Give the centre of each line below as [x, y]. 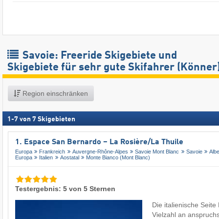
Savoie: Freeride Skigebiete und [99, 55]
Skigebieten [56, 119]
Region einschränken [54, 93]
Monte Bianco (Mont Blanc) [118, 158]
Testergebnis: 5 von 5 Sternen [65, 189]
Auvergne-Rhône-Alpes [100, 152]
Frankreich [52, 152]
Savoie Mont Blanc [157, 152]
